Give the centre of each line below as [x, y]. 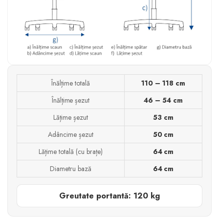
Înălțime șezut [71, 100]
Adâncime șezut [71, 135]
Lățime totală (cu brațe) [71, 152]
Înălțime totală [71, 83]
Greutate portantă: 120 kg [109, 196]
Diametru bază [71, 169]
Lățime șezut [71, 118]
